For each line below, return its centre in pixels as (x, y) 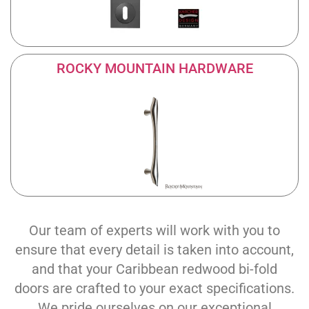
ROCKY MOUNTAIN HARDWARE (154, 69)
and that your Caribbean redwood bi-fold (154, 269)
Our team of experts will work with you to (154, 230)
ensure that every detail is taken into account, (154, 249)
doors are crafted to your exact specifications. (154, 288)
